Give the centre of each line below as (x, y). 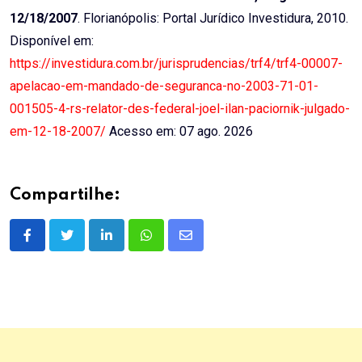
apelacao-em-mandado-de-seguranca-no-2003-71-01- (164, 86)
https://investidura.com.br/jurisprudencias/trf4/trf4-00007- (176, 64)
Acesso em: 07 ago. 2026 (179, 132)
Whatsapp (173, 245)
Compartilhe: (65, 196)
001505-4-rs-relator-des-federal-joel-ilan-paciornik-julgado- (180, 109)
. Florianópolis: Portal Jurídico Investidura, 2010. (213, 19)
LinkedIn (130, 245)
